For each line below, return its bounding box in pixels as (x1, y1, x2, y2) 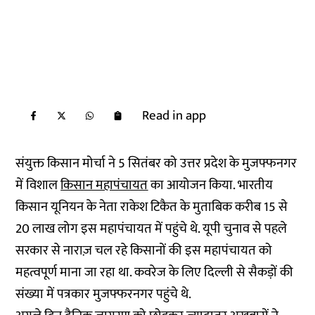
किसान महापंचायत (60, 174, 148, 196)
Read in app (142, 105, 207, 127)
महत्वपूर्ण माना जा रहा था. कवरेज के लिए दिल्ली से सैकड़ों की (15, 262, 294, 283)
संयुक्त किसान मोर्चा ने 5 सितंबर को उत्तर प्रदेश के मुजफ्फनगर (15, 153, 297, 174)
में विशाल (15, 174, 61, 196)
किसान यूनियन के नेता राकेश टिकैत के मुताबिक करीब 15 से (15, 196, 288, 218)
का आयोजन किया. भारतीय (148, 174, 274, 196)
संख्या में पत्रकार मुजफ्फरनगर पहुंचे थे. (15, 283, 192, 305)
